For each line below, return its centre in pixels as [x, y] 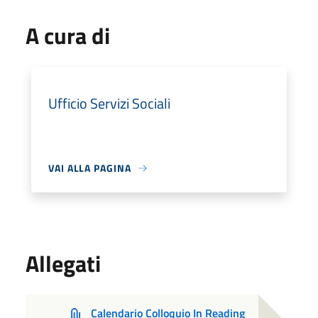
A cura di [68, 35]
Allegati [63, 263]
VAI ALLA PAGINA [90, 168]
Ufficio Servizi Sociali [109, 103]
